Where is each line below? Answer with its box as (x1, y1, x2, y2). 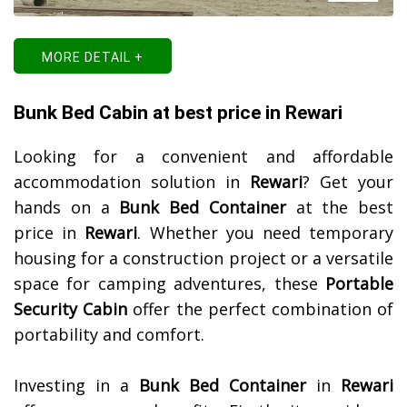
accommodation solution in (14, 171, 250, 194)
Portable (325, 273, 393, 295)
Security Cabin (14, 298, 128, 321)
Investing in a (14, 374, 139, 397)
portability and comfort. (14, 323, 204, 346)
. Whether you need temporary (137, 222, 394, 244)
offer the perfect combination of (127, 298, 394, 321)
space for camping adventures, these (14, 273, 325, 295)
